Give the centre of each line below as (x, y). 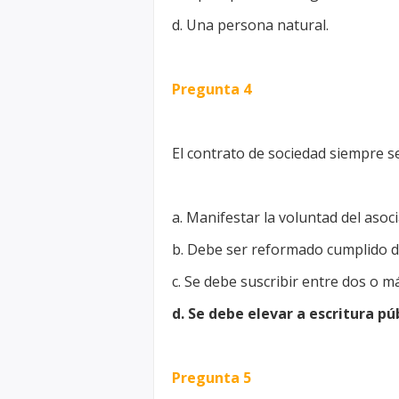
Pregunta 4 (212, 89)
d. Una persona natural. (250, 25)
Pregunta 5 (212, 378)
